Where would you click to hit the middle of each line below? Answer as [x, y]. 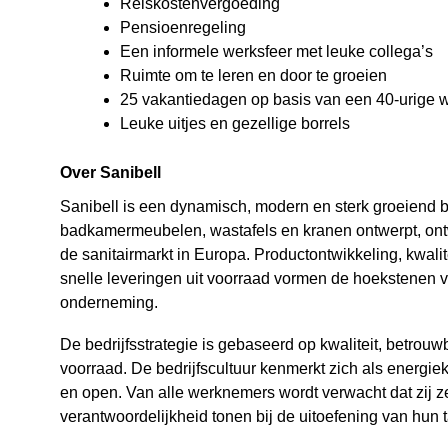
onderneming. [109, 302]
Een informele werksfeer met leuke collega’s [276, 51]
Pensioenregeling [183, 27]
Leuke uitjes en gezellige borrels [235, 123]
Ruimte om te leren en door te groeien [253, 75]
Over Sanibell [110, 172]
